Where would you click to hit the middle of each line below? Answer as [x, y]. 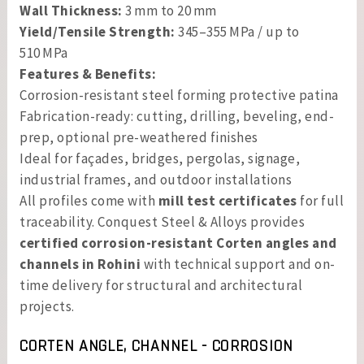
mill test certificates [227, 201]
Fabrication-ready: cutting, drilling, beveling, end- [177, 116]
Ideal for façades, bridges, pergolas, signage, [160, 158]
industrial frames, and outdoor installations [156, 180]
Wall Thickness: [71, 11]
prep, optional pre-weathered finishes [139, 137]
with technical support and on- [238, 264]
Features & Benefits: [88, 74]
